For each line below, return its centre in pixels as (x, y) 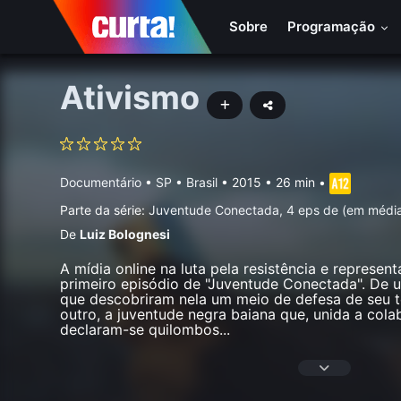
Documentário (101, 182)
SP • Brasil (187, 182)
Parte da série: (105, 210)
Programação (333, 26)
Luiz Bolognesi (125, 234)
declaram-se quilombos (140, 329)
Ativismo (130, 98)
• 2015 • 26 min (267, 182)
